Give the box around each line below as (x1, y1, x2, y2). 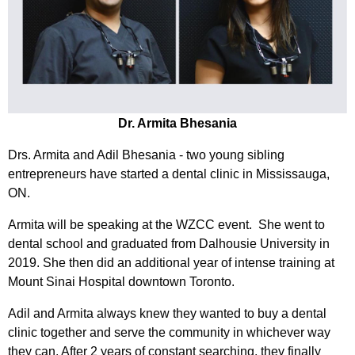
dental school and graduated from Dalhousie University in (8, 236, 330, 250)
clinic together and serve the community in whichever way (8, 325, 330, 339)
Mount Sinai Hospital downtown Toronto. (8, 274, 235, 288)
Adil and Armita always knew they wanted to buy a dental (8, 306, 326, 320)
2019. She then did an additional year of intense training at (8, 255, 334, 269)
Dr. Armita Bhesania (118, 116, 237, 130)
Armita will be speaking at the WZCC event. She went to (8, 217, 325, 231)
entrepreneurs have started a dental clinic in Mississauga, (8, 166, 330, 181)
